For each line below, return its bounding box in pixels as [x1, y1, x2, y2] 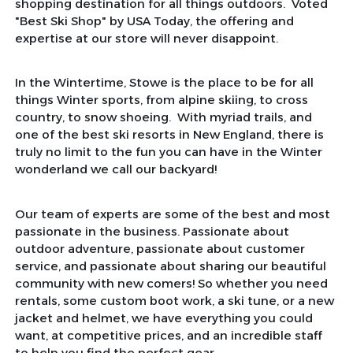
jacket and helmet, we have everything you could [14, 310, 313, 325]
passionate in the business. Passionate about [14, 223, 289, 239]
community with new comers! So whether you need [14, 275, 328, 291]
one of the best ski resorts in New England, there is [14, 127, 324, 143]
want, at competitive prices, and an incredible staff [14, 327, 322, 343]
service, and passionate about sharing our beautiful [14, 258, 326, 273]
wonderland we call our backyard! [14, 162, 217, 177]
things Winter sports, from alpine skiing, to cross [14, 92, 308, 108]
